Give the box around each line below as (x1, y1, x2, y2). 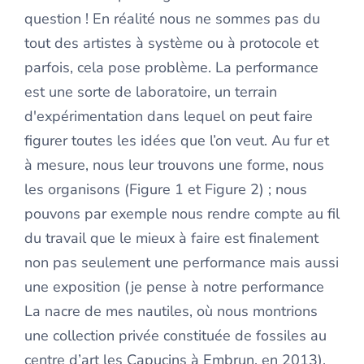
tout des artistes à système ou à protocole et (24, 33, 318, 53)
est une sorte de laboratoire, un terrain (24, 82, 277, 102)
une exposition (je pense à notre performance (24, 277, 324, 297)
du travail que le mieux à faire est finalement (24, 228, 318, 248)
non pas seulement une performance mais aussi (24, 253, 339, 272)
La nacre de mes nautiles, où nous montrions (24, 301, 318, 321)
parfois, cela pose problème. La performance (24, 58, 318, 77)
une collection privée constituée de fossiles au (24, 326, 327, 345)
